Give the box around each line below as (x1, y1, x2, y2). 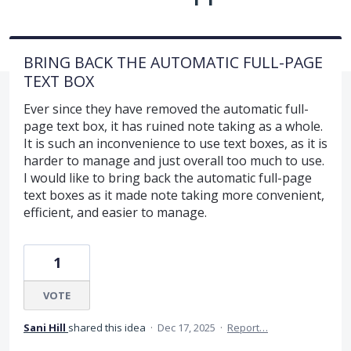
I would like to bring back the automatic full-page (24, 168, 312, 186)
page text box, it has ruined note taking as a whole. (24, 117, 323, 135)
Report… (227, 320, 268, 335)
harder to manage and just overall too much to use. (24, 151, 324, 169)
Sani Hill (24, 320, 66, 335)
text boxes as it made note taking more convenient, (24, 186, 324, 204)
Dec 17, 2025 (157, 320, 215, 335)
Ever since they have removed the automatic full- (24, 100, 309, 118)
